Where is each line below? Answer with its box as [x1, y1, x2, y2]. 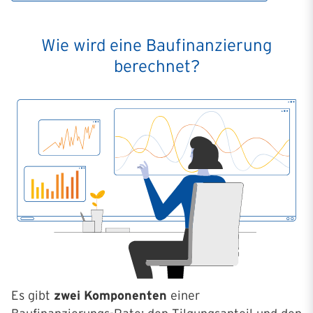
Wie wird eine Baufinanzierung [41, 36, 272, 55]
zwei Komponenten [54, 288, 167, 303]
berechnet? [113, 57, 200, 76]
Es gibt [11, 288, 54, 303]
